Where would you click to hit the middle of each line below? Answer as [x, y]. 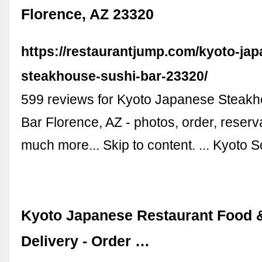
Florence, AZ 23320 [88, 15]
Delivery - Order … [86, 242]
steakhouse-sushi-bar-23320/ [115, 76]
